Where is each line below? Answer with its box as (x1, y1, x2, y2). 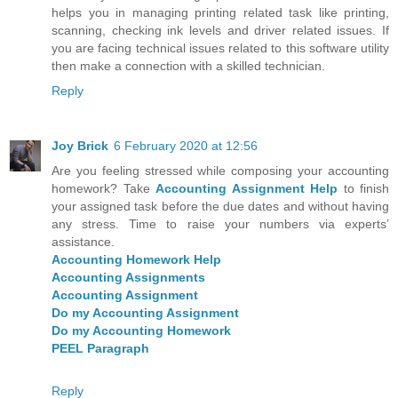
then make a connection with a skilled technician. (52, 59, 325, 74)
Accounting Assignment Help (155, 181, 338, 196)
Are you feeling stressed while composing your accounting (52, 163, 389, 179)
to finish (338, 181, 389, 196)
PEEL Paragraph (52, 341, 149, 356)
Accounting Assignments (52, 270, 205, 285)
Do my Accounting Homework (52, 323, 231, 338)
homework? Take (52, 181, 155, 196)
